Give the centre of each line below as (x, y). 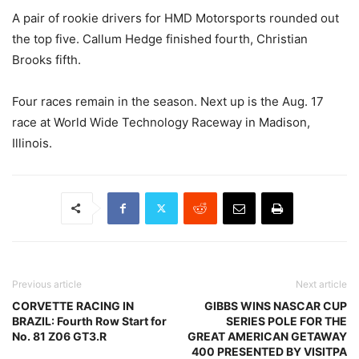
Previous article (47, 284)
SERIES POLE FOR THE (286, 321)
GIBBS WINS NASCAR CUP (276, 305)
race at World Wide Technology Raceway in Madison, (161, 122)
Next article (321, 284)
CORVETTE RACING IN (73, 305)
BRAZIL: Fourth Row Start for (89, 321)
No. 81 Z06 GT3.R (59, 336)
